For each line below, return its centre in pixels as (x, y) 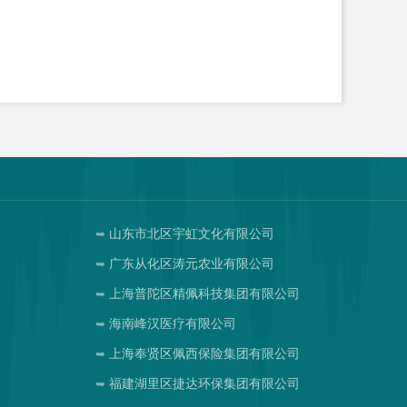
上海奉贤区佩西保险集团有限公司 (204, 354)
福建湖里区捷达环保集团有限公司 (204, 384)
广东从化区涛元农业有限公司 (191, 264)
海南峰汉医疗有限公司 (172, 324)
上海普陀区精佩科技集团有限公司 (204, 294)
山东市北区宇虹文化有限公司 (191, 234)
